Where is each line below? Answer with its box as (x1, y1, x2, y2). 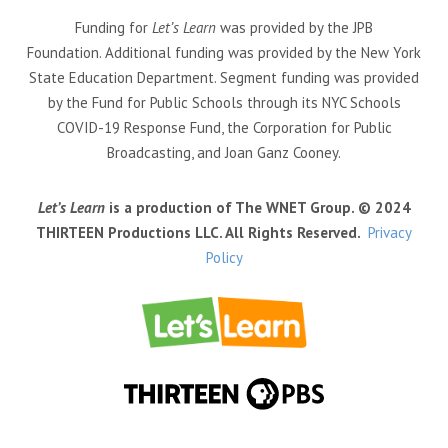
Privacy (368, 222, 412, 242)
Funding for (75, 17, 152, 37)
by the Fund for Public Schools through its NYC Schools (47, 92, 401, 112)
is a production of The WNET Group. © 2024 (104, 197, 411, 217)
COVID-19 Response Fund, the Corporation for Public (56, 117, 392, 137)
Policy (205, 247, 243, 267)
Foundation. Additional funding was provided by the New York (27, 42, 421, 62)
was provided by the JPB (216, 17, 373, 37)
